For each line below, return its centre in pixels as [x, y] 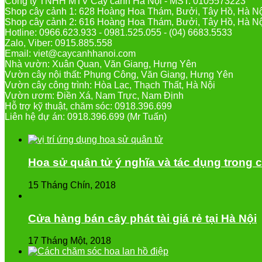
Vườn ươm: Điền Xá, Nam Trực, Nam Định [94, 96]
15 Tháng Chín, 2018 [72, 185]
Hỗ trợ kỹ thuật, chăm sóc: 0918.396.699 [88, 106]
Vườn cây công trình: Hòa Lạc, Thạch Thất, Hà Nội [110, 85]
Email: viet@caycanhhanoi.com [70, 54]
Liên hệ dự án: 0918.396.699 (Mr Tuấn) [86, 117]
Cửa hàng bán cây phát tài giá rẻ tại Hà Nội [142, 218]
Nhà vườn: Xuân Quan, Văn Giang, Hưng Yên [101, 64]
